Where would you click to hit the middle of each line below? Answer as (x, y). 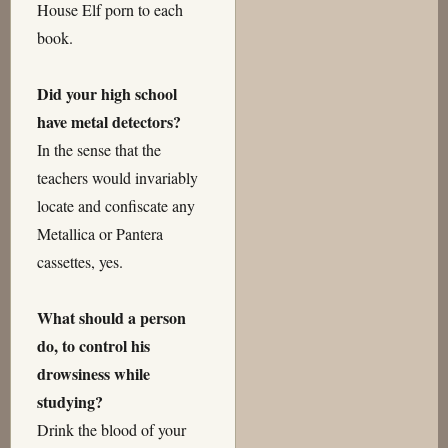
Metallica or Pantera (99, 234)
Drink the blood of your (111, 430)
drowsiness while (93, 374)
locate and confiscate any (115, 206)
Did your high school (106, 94)
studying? (69, 402)
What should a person (111, 318)
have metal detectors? (108, 122)
